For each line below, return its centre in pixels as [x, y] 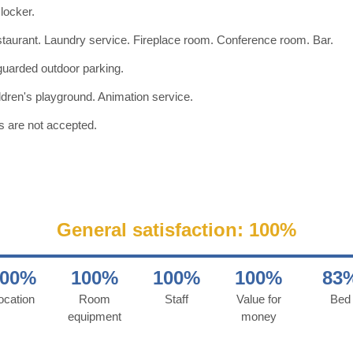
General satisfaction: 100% [176, 229]
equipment [95, 316]
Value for [258, 299]
